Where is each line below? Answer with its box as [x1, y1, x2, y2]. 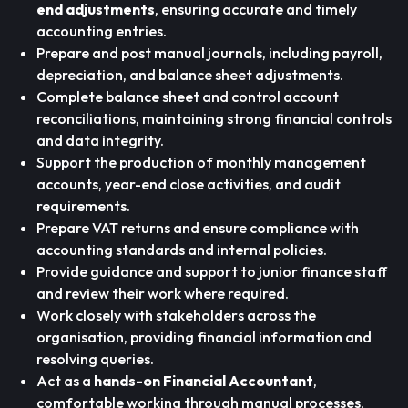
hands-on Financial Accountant [94, 372, 313, 390]
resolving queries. [36, 350, 154, 368]
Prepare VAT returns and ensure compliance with [36, 219, 359, 237]
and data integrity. [36, 131, 164, 149]
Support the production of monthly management [36, 153, 366, 171]
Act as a [36, 372, 94, 390]
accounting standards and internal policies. [36, 240, 327, 259]
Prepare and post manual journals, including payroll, [36, 44, 382, 62]
